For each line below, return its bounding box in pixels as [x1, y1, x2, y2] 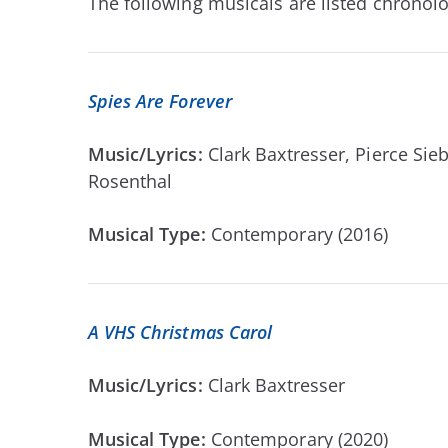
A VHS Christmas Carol [87, 320, 273, 344]
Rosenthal [87, 168, 173, 193]
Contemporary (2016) [210, 222, 389, 246]
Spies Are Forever [87, 88, 233, 113]
